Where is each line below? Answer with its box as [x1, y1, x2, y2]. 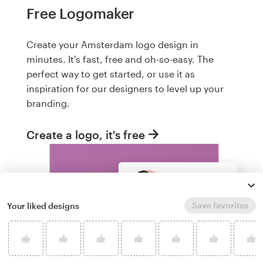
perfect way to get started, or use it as [26, 68, 195, 80]
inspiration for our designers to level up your [26, 83, 224, 95]
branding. [26, 97, 70, 109]
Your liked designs [7, 200, 79, 211]
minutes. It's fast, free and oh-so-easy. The [26, 53, 214, 65]
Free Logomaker [26, 4, 135, 22]
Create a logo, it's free [26, 127, 145, 141]
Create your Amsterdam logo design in [26, 39, 198, 50]
